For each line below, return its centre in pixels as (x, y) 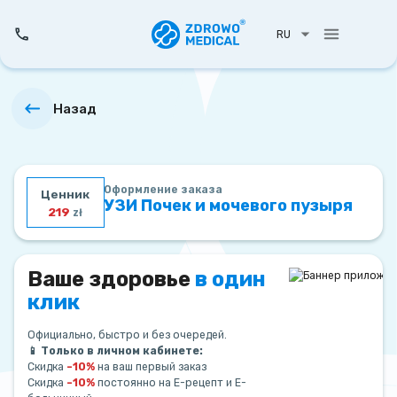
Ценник (66, 194)
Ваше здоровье (112, 279)
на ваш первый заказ (151, 366)
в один (231, 279)
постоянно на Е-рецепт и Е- (171, 382)
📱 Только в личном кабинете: (116, 350)
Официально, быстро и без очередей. (128, 335)
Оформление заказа (163, 189)
